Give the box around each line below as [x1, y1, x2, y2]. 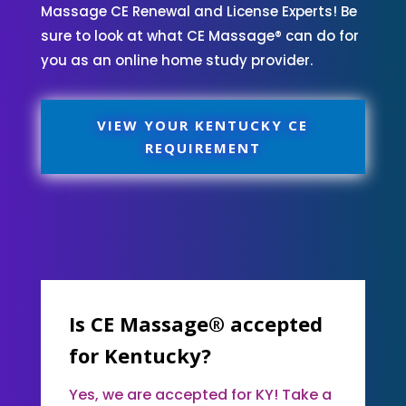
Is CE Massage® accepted [68, 309, 323, 337]
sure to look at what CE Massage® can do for [40, 25, 359, 45]
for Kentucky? [68, 341, 211, 369]
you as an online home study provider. [40, 50, 313, 70]
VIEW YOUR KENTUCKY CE [97, 115, 309, 134]
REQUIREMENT [144, 138, 261, 157]
